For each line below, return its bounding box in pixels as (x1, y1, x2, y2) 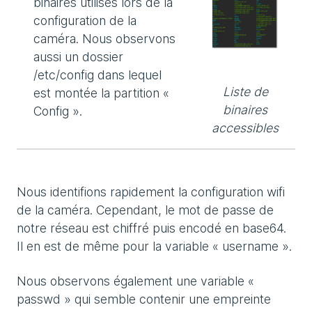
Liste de (222, 84, 268, 100)
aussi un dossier (33, 49, 123, 64)
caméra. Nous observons (33, 31, 175, 46)
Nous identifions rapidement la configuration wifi (17, 184, 285, 199)
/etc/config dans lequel (33, 67, 162, 82)
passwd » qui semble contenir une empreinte (17, 291, 271, 306)
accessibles (212, 120, 279, 136)
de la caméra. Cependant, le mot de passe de (17, 202, 274, 217)
